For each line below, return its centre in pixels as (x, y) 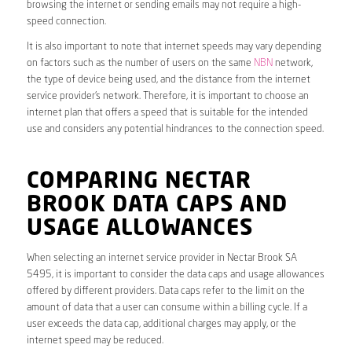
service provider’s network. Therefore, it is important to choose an (167, 97)
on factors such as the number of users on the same (140, 64)
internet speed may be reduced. (95, 341)
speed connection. (66, 22)
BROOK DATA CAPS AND (157, 206)
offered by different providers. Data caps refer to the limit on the (165, 291)
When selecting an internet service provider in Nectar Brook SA (161, 258)
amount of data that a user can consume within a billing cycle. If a (167, 308)
